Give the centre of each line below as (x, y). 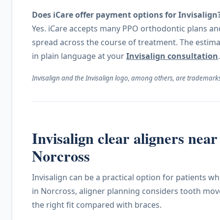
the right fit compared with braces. (97, 205)
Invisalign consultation (172, 56)
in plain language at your (79, 56)
